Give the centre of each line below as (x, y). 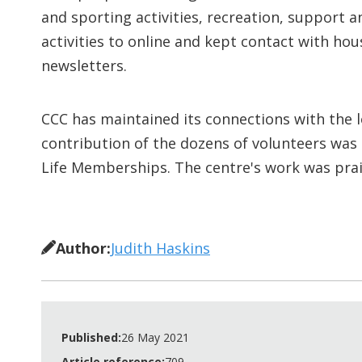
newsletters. (84, 66)
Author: (83, 248)
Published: (91, 338)
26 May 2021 (155, 338)
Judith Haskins (160, 248)
